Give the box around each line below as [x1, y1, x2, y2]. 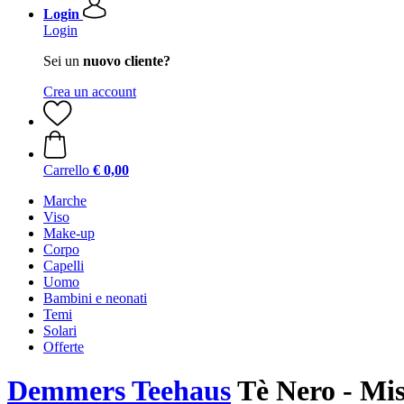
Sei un [43, 53, 83, 69]
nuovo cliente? [83, 53, 170, 69]
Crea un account [43, 84, 136, 99]
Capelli [43, 258, 84, 273]
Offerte [43, 339, 84, 354]
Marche [43, 193, 87, 208]
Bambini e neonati [43, 290, 147, 306]
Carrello [43, 162, 89, 178]
